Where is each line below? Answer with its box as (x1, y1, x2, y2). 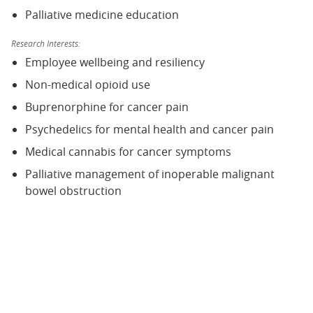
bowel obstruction (25, 182, 122, 198)
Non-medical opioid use (25, 76, 150, 92)
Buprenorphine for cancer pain (25, 99, 189, 115)
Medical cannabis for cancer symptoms (25, 143, 231, 159)
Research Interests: (11, 37, 80, 49)
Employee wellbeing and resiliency (25, 54, 205, 70)
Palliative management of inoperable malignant (25, 166, 275, 182)
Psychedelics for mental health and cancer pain (25, 121, 274, 137)
